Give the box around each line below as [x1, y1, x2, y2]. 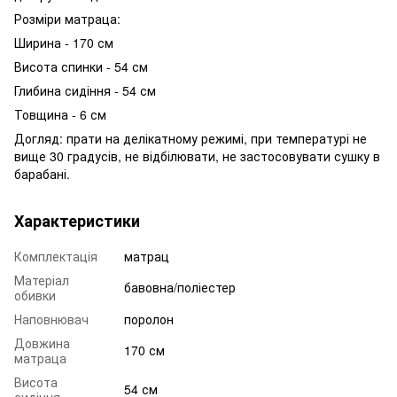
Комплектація [14, 246, 97, 265]
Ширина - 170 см [14, 33, 113, 51]
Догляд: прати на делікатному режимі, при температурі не [14, 128, 367, 147]
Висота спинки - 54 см [14, 57, 148, 75]
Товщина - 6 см [14, 105, 106, 123]
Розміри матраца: [14, 9, 121, 27]
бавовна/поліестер [124, 277, 236, 296]
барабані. [14, 164, 70, 183]
